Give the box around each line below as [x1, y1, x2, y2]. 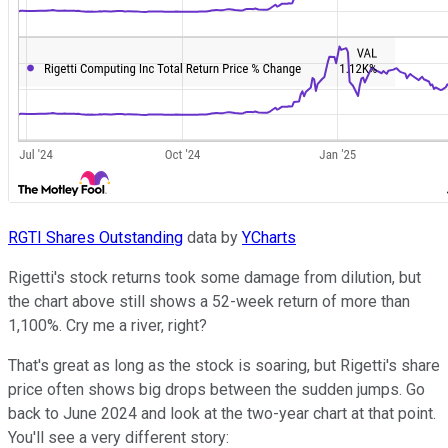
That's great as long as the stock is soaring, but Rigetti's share [8, 356, 440, 376]
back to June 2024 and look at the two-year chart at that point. [8, 404, 436, 424]
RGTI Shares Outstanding [8, 228, 183, 248]
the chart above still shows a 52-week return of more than [8, 292, 410, 312]
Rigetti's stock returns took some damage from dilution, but [8, 268, 421, 288]
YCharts [242, 228, 296, 248]
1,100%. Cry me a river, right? [8, 316, 207, 336]
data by [183, 228, 242, 248]
